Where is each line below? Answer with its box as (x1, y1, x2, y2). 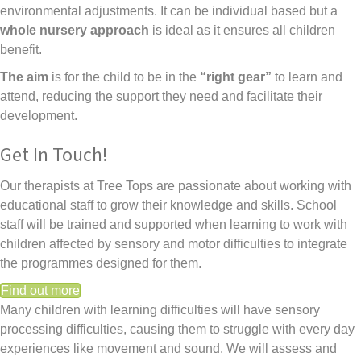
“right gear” (200, 70, 272, 84)
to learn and (272, 70, 342, 84)
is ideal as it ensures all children (149, 23, 335, 37)
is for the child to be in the (48, 70, 200, 84)
